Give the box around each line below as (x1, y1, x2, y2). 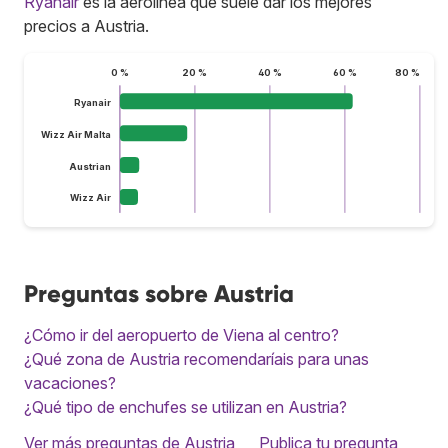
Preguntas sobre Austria (24, 278, 294, 308)
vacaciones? (24, 372, 116, 393)
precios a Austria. (24, 15, 149, 36)
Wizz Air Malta (40, 128, 111, 140)
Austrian (68, 160, 111, 172)
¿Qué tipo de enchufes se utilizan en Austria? (24, 396, 347, 417)
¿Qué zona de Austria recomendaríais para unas (24, 348, 369, 369)
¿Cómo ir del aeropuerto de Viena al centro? (24, 324, 339, 345)
